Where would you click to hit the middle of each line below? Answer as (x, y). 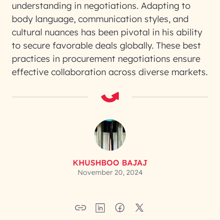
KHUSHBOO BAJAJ (110, 163)
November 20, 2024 (110, 172)
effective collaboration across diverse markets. (110, 72)
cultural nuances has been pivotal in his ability (107, 32)
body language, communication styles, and (100, 19)
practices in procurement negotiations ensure (106, 59)
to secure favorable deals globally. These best (106, 45)
